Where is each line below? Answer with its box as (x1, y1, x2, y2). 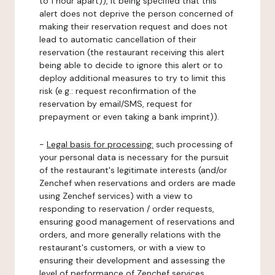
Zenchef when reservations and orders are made (39, 177, 236, 188)
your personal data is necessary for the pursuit (39, 152, 229, 163)
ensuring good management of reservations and (39, 216, 234, 227)
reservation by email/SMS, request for (39, 98, 192, 109)
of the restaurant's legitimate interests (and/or (39, 165, 227, 176)
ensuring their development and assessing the (39, 255, 225, 266)
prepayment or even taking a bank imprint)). (39, 111, 219, 122)
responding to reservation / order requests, (39, 203, 214, 214)
